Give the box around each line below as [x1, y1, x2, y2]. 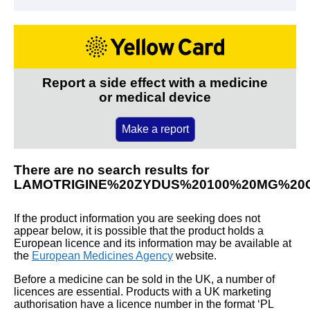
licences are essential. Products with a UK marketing [14, 285, 271, 298]
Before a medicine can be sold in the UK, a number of [14, 273, 275, 285]
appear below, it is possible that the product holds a [14, 224, 264, 237]
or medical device [99, 89, 211, 104]
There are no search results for [14, 162, 209, 177]
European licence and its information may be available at [14, 237, 291, 249]
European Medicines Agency [32, 249, 173, 262]
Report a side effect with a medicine [42, 75, 268, 90]
